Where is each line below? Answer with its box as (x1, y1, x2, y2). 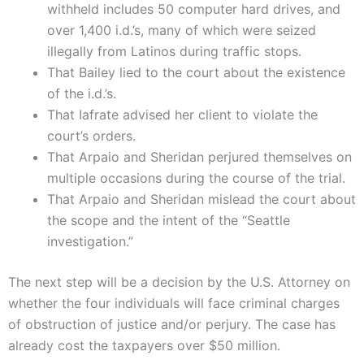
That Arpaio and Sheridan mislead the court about (47, 191, 356, 208)
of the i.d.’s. (47, 85, 116, 102)
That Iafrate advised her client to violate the (47, 106, 318, 123)
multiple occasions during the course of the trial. (47, 170, 345, 187)
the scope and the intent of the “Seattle (47, 212, 290, 229)
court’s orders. (47, 128, 136, 145)
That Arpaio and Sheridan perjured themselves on (47, 149, 352, 166)
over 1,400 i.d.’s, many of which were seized (47, 22, 316, 39)
